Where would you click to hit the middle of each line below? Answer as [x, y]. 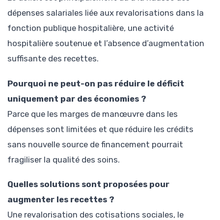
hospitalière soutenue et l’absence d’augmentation [106, 43]
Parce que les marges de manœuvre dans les [93, 114]
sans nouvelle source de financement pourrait [95, 144]
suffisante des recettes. [53, 59]
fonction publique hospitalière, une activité [91, 28]
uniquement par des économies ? [77, 98]
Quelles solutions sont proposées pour [88, 184]
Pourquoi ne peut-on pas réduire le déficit [96, 83]
